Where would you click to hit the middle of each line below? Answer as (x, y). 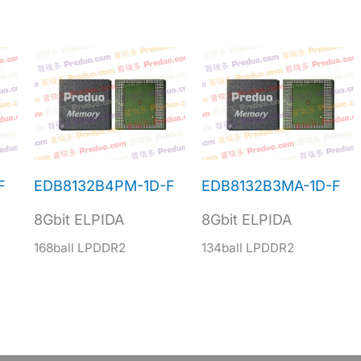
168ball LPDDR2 (79, 247)
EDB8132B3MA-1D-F (272, 185)
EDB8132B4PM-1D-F (104, 185)
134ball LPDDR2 (248, 247)
